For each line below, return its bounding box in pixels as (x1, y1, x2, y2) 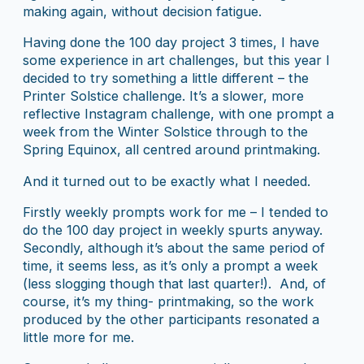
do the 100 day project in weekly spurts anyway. (23, 221, 327, 238)
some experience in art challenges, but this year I (23, 52, 330, 69)
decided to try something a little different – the (23, 70, 309, 87)
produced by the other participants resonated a (23, 310, 319, 327)
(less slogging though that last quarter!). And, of (23, 275, 326, 292)
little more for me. (23, 328, 134, 345)
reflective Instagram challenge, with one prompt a (23, 106, 334, 123)
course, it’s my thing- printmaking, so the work (23, 292, 314, 310)
